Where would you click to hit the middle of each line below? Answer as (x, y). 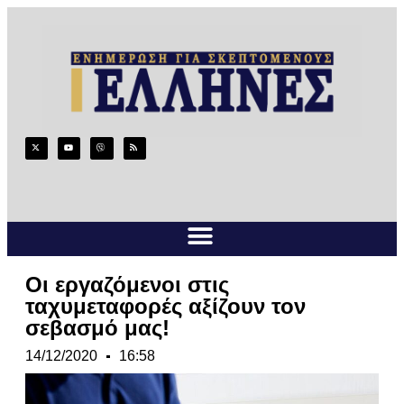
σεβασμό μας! (97, 328)
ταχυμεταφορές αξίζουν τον (165, 307)
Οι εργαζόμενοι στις (127, 285)
